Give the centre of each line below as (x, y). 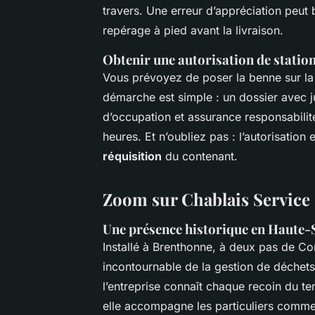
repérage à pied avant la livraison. (193, 30)
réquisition (132, 156)
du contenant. (200, 156)
